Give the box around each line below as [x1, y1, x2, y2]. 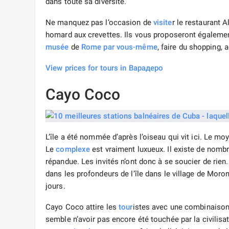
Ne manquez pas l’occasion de [45, 18, 153, 28]
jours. [45, 181, 65, 191]
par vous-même [103, 42, 157, 52]
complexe [56, 145, 90, 154]
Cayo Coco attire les [45, 202, 119, 212]
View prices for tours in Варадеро [45, 63, 164, 73]
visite [153, 18, 172, 28]
